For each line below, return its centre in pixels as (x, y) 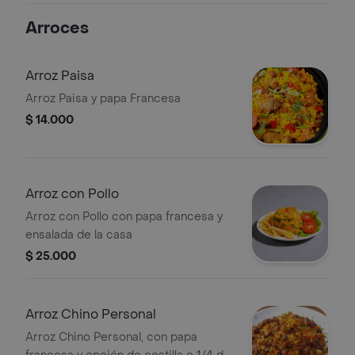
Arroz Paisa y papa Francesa (103, 99)
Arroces (57, 29)
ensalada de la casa (79, 235)
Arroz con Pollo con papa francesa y (124, 217)
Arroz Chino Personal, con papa (111, 337)
